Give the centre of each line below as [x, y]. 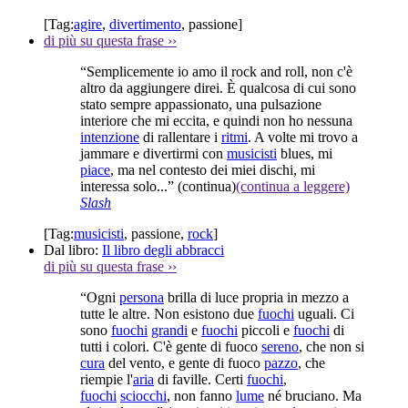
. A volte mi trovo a [303, 137]
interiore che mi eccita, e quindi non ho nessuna [216, 120]
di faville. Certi [200, 379]
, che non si [331, 346]
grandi [169, 330]
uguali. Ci [324, 313]
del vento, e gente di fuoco [184, 362]
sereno [280, 346]
